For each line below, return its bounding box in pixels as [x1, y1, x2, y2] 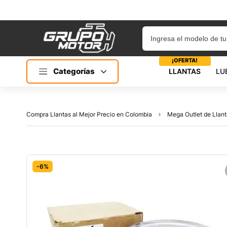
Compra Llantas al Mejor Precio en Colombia [26, 110, 152, 118]
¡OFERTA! [172, 57, 198, 64]
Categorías [53, 66, 95, 76]
